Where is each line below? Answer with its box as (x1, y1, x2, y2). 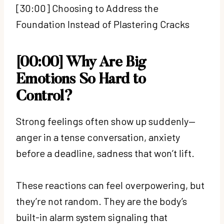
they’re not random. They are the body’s (16, 194, 187, 207)
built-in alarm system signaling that (16, 210, 167, 223)
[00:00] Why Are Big (16, 55, 146, 70)
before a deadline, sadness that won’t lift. (16, 146, 196, 159)
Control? (16, 89, 73, 104)
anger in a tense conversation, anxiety (16, 130, 180, 143)
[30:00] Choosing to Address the (16, 1, 158, 14)
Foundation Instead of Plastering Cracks (16, 17, 191, 30)
